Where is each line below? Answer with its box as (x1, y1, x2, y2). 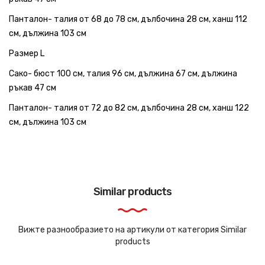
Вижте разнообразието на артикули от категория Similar (18, 224, 247, 235)
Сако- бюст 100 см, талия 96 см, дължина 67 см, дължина (9, 68, 237, 79)
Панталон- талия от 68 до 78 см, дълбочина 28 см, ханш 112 (9, 14, 247, 24)
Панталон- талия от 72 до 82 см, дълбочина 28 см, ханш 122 (9, 102, 249, 113)
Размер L (9, 48, 44, 59)
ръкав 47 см (9, 82, 56, 93)
